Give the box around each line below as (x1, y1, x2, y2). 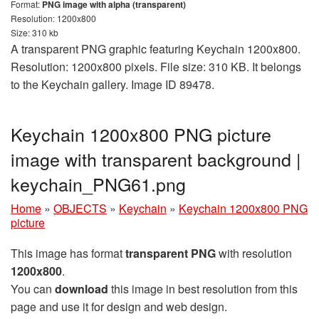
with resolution (216, 244, 292, 261)
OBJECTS (53, 199, 107, 216)
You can (11, 280, 55, 297)
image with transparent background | (11, 145, 301, 172)
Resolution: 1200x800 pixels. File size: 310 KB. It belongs (11, 58, 301, 75)
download (55, 280, 108, 297)
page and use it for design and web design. (11, 298, 227, 315)
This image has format (11, 244, 125, 261)
